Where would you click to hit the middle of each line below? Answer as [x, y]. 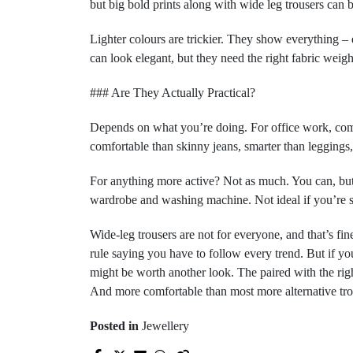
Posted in [116, 326]
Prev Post [233, 338]
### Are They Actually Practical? [173, 93]
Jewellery [165, 326]
